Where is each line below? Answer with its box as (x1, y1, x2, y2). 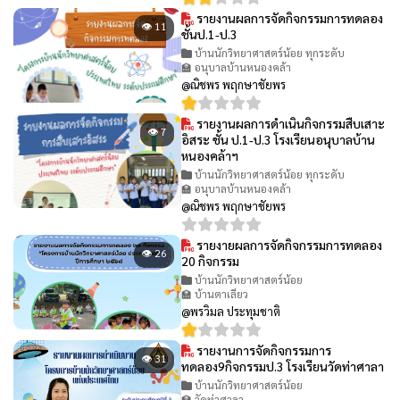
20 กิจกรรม (181, 252, 240, 269)
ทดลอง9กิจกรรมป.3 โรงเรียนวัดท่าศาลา (181, 357, 385, 374)
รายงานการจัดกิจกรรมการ (194, 341, 332, 358)
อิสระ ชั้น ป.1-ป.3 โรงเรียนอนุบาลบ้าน (181, 130, 376, 147)
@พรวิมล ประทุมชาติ (181, 303, 281, 319)
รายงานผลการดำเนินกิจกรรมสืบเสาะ (194, 114, 386, 131)
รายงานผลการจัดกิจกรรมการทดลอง (194, 9, 384, 26)
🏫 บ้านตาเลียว (181, 286, 249, 301)
